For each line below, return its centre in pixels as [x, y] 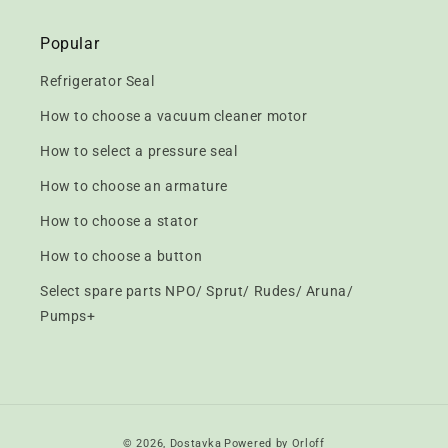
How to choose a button [121, 256]
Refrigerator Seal [97, 81]
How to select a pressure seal [139, 151]
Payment [254, 432]
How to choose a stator [119, 221]
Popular [70, 43]
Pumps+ [68, 316]
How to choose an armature [134, 186]
